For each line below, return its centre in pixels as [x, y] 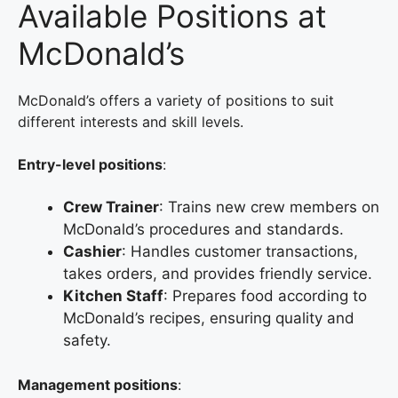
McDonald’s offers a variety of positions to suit [176, 100]
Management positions [98, 385]
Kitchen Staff [113, 295]
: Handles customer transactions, [240, 251]
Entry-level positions [90, 164]
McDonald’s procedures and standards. [203, 229]
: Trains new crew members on [269, 207]
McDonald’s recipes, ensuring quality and [209, 318]
